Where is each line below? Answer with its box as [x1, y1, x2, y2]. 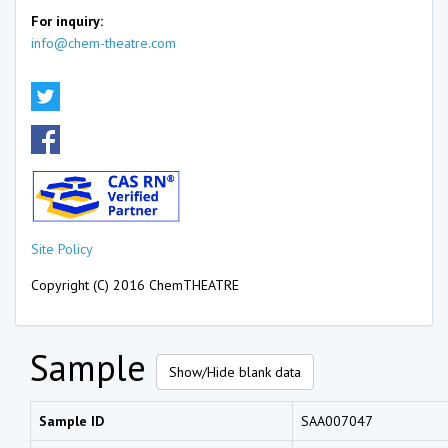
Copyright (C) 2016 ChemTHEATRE [31, 275, 239, 294]
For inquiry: [31, 12, 103, 30]
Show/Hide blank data [169, 362, 301, 381]
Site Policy [31, 239, 93, 258]
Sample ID [39, 411, 104, 430]
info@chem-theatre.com [31, 34, 176, 52]
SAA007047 [301, 411, 373, 430]
